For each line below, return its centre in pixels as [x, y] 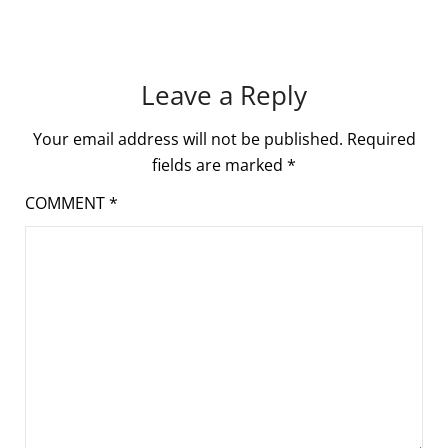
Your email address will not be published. [187, 138]
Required [381, 138]
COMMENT [67, 202]
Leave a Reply [224, 94]
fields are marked [219, 164]
